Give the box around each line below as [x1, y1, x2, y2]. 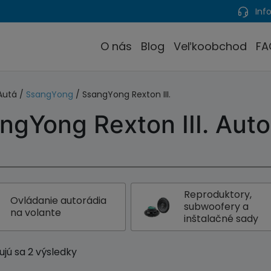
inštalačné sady [184, 212, 259, 226]
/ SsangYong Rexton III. [73, 88, 171, 100]
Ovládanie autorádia [10, 194, 107, 207]
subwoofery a [184, 200, 249, 214]
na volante [10, 206, 62, 220]
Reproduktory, [184, 188, 252, 201]
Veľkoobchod [174, 38, 247, 54]
